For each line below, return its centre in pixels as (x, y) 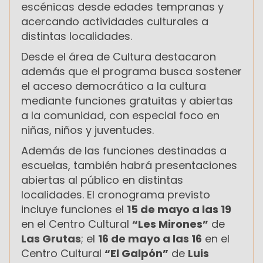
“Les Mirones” (170, 224)
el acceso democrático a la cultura (114, 86)
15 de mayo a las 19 (179, 209)
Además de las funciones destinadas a (124, 150)
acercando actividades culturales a (115, 21)
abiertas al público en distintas (102, 180)
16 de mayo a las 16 (150, 238)
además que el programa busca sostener (131, 71)
